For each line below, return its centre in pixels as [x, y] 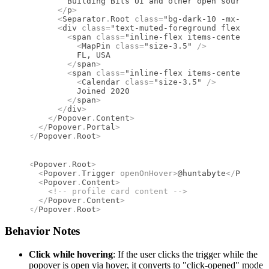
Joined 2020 [79, 91]
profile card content [120, 191]
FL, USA [70, 55]
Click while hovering [71, 255]
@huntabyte [202, 173]
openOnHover [144, 173]
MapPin [96, 46]
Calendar [101, 82]
